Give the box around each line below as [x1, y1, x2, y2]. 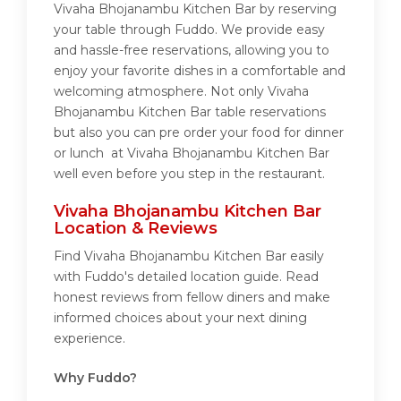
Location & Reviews [54, 218, 218, 239]
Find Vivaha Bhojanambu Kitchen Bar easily [54, 248, 324, 265]
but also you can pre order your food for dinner [54, 124, 344, 141]
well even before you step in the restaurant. [54, 166, 325, 183]
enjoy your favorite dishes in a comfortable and [54, 63, 346, 80]
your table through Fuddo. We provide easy [54, 21, 325, 38]
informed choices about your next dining [54, 310, 307, 327]
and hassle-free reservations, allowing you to [54, 42, 329, 59]
